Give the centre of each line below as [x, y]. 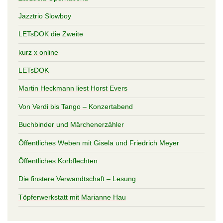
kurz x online [38, 52]
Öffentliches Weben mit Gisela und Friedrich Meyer [99, 143]
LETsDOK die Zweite [51, 34]
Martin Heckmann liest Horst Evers [73, 88]
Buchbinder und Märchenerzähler [71, 125]
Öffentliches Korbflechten [58, 161]
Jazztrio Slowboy [45, 16]
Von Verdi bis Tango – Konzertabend [75, 106]
